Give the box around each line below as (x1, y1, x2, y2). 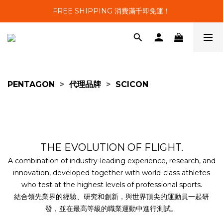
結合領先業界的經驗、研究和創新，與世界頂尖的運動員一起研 (14, 192, 209, 201)
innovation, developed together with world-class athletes (13, 168, 210, 177)
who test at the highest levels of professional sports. (21, 180, 202, 189)
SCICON (115, 80, 148, 90)
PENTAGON (7, 80, 55, 90)
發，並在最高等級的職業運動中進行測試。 (45, 204, 178, 213)
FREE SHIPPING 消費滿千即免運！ (53, 6, 170, 15)
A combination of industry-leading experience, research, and (7, 156, 216, 165)
